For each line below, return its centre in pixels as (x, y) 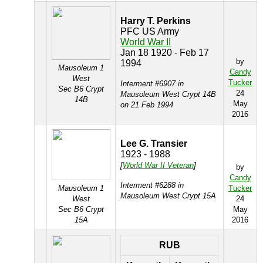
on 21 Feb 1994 (147, 105)
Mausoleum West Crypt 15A (168, 196)
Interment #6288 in (152, 185)
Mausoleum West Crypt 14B (168, 94)
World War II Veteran (158, 165)
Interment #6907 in (152, 84)
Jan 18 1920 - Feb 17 (165, 53)
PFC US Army (150, 31)
